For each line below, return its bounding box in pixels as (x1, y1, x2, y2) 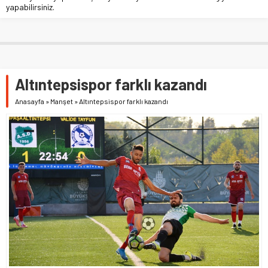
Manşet (50, 96, 73, 105)
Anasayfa (15, 96, 44, 105)
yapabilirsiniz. (6, 1, 54, 12)
